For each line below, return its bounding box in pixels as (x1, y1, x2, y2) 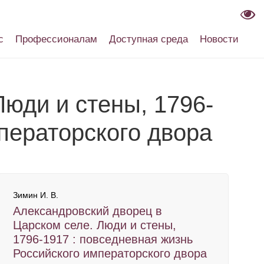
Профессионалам (15, 34, 97, 45)
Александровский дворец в (13, 204, 162, 217)
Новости (200, 34, 239, 45)
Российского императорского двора (13, 247, 207, 260)
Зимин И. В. (13, 190, 58, 200)
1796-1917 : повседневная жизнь (13, 233, 193, 246)
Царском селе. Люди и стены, (13, 219, 176, 232)
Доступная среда (109, 34, 188, 45)
